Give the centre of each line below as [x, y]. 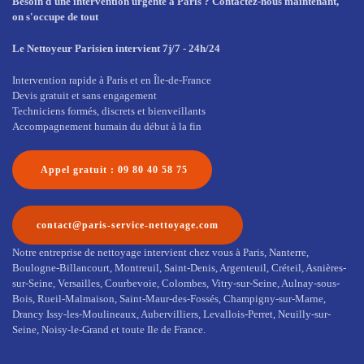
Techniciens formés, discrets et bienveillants [109, 110]
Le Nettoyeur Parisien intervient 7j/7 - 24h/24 [116, 48]
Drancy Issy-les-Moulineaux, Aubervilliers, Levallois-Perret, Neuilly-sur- [171, 314]
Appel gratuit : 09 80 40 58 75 [114, 169]
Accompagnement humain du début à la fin [107, 126]
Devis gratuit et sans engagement [84, 95]
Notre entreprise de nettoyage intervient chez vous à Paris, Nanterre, [160, 252]
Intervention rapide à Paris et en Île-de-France [112, 80]
